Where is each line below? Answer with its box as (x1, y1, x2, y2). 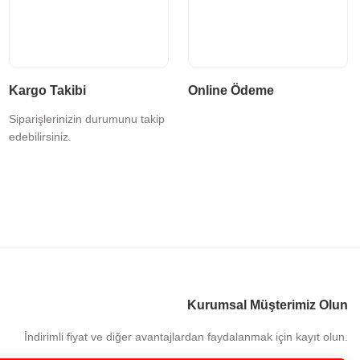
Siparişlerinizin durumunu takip (9, 112, 165, 125)
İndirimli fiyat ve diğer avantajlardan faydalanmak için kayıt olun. (24, 329, 348, 343)
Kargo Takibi (9, 83, 86, 97)
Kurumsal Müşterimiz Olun (187, 297, 348, 312)
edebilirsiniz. (9, 129, 72, 143)
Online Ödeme (188, 83, 274, 97)
